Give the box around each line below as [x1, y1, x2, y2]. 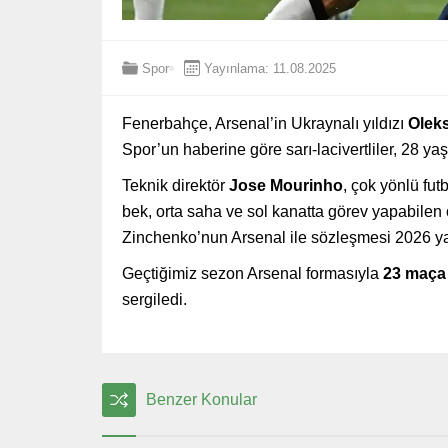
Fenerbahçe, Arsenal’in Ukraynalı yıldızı [122, 115, 408, 133]
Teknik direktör [122, 177, 229, 195]
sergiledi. [122, 291, 187, 309]
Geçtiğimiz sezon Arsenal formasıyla [122, 265, 383, 283]
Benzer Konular [146, 391, 257, 409]
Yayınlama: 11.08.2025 [204, 60, 336, 76]
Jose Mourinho [229, 177, 343, 195]
